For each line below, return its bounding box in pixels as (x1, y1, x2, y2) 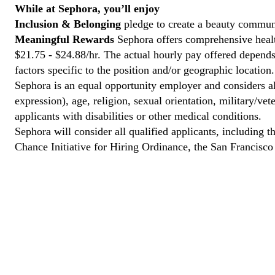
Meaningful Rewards (15, 33, 114, 45)
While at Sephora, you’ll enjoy (15, 2, 160, 15)
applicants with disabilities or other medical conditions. (15, 110, 261, 122)
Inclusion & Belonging (15, 18, 121, 30)
